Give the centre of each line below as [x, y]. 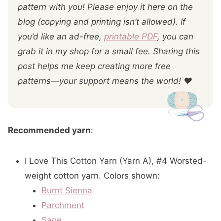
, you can [175, 37]
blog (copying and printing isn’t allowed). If [102, 22]
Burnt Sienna [67, 190]
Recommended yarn [49, 130]
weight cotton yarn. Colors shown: [92, 176]
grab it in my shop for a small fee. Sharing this [109, 51]
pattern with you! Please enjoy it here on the [105, 7]
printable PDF [131, 37]
